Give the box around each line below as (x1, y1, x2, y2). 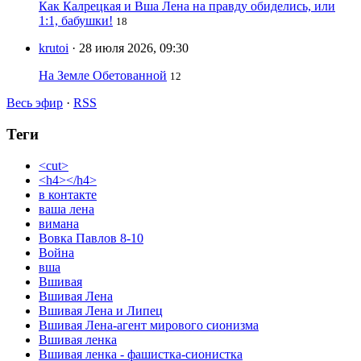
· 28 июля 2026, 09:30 (72, 41, 189, 56)
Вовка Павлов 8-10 (39, 230, 143, 245)
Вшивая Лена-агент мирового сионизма (39, 317, 259, 332)
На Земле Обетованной (39, 68, 167, 83)
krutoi (39, 41, 68, 56)
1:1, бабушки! (39, 14, 113, 28)
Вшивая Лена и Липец (39, 303, 163, 317)
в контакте (39, 187, 97, 201)
